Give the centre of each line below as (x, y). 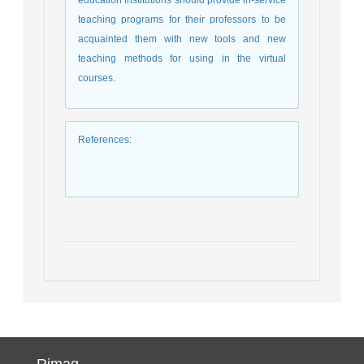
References (104, 139)
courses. (97, 78)
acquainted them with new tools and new (182, 39)
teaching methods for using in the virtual (182, 58)
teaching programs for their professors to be (182, 19)
